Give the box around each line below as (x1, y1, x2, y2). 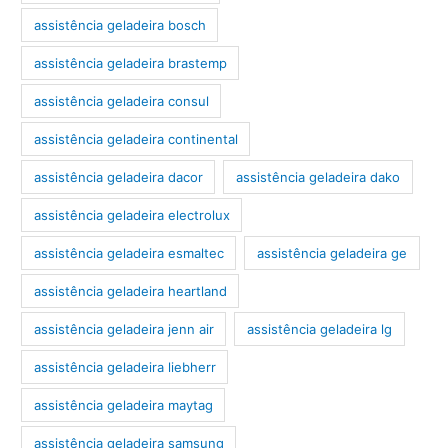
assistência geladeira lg (247, 320, 393, 337)
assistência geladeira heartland (33, 282, 227, 299)
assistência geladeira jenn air (33, 320, 214, 337)
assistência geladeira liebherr (33, 358, 216, 375)
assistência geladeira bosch (33, 16, 206, 33)
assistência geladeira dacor (33, 168, 203, 185)
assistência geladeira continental (33, 130, 238, 147)
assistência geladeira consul (33, 92, 209, 109)
